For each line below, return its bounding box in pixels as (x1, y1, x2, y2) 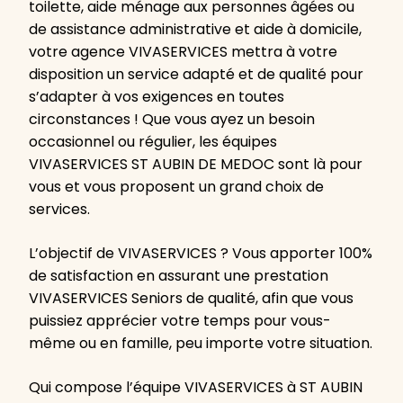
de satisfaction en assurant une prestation (29, 265, 328, 287)
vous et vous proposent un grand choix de (29, 176, 324, 198)
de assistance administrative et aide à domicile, (29, 19, 362, 40)
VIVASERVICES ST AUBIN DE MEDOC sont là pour (29, 154, 363, 175)
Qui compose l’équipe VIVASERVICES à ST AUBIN (29, 377, 363, 399)
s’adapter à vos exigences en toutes (29, 86, 284, 108)
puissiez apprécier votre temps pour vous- (29, 310, 331, 332)
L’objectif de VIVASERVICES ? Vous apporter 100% (29, 243, 372, 264)
